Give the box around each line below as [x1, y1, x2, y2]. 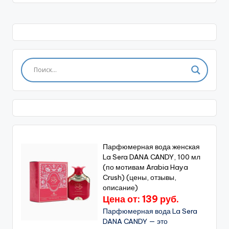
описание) [103, 182, 139, 192]
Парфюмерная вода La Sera [103, 206, 198, 216]
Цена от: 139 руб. [103, 193, 179, 205]
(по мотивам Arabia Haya [103, 162, 189, 172]
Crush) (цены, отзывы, [103, 172, 177, 182]
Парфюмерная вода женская [103, 142, 200, 151]
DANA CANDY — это [103, 216, 168, 226]
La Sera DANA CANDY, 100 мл [103, 152, 201, 162]
